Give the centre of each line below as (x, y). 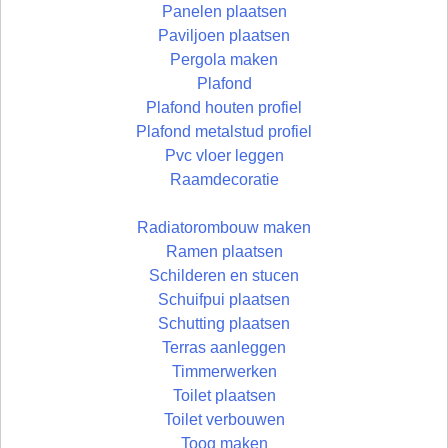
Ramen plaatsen (224, 252)
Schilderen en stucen (224, 276)
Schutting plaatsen (224, 324)
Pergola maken (224, 60)
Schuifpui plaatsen (224, 300)
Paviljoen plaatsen (224, 36)
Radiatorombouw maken (224, 228)
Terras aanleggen (224, 348)
